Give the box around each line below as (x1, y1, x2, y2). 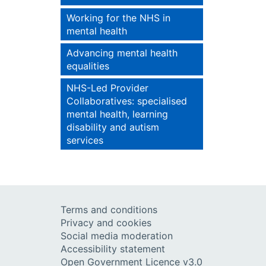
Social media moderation (61, 230, 173, 242)
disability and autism (66, 121, 159, 133)
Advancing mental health (66, 47, 178, 59)
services (66, 134, 103, 146)
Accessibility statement (61, 243, 165, 255)
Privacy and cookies (61, 217, 151, 229)
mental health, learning (66, 108, 168, 120)
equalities (66, 60, 109, 72)
